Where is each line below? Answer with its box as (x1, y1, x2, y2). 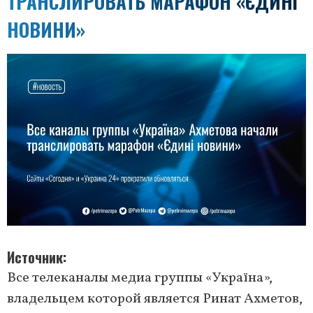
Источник (7, 247, 63, 268)
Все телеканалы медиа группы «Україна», (7, 268, 272, 289)
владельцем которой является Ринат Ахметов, (7, 289, 303, 310)
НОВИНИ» (7, 15, 85, 43)
